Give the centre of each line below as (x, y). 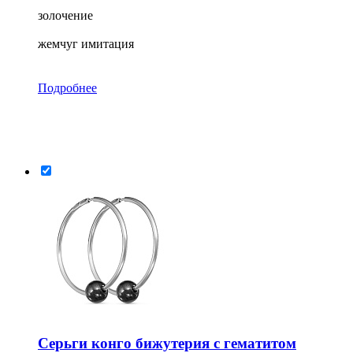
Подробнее (67, 88)
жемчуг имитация (86, 44)
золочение (65, 16)
